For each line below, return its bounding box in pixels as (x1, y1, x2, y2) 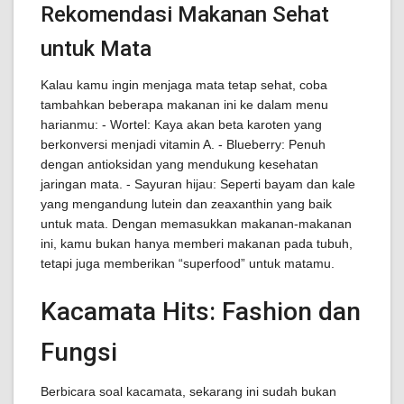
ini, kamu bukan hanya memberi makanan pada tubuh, (41, 236, 353, 251)
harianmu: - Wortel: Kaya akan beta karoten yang (41, 117, 322, 132)
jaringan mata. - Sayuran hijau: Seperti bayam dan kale (41, 177, 355, 191)
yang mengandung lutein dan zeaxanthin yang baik (41, 197, 332, 211)
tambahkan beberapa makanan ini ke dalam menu (41, 97, 328, 112)
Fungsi (41, 337, 117, 367)
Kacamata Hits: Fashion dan (41, 297, 361, 326)
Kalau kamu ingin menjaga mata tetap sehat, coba (41, 78, 327, 92)
